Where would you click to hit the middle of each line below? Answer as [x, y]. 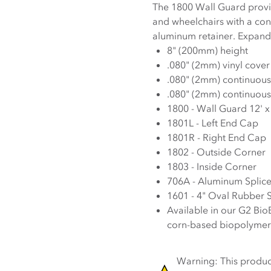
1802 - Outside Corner [216, 152]
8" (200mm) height [207, 50]
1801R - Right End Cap [217, 137]
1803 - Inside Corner [212, 166]
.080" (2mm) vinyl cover [218, 65]
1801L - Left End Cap [213, 123]
